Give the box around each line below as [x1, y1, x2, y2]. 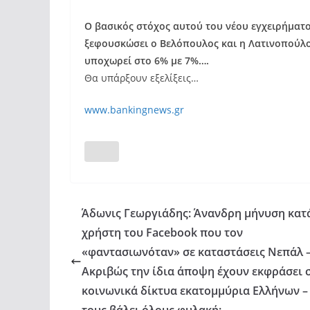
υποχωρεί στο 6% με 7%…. [84, 54, 209, 67]
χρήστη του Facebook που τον [82, 225, 243, 240]
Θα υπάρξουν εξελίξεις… [84, 71, 199, 84]
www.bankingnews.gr [84, 103, 184, 116]
